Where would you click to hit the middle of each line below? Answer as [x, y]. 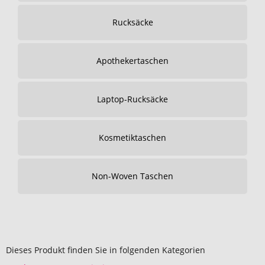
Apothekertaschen [132, 61]
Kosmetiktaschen [132, 138]
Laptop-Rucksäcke [132, 99]
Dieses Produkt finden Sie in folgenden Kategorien [106, 250]
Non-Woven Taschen [132, 176]
